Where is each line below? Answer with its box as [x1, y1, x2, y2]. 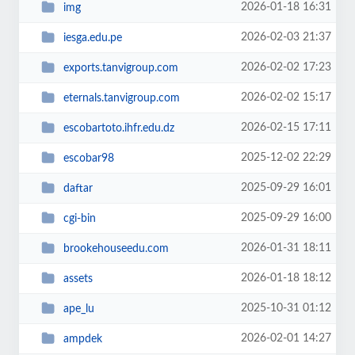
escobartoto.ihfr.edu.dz [63, 122, 174, 134]
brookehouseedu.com [63, 242, 169, 254]
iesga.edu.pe [63, 32, 122, 44]
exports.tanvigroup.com [63, 62, 178, 74]
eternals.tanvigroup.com [63, 92, 180, 104]
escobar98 [63, 152, 114, 164]
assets [63, 273, 93, 284]
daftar [63, 182, 93, 194]
